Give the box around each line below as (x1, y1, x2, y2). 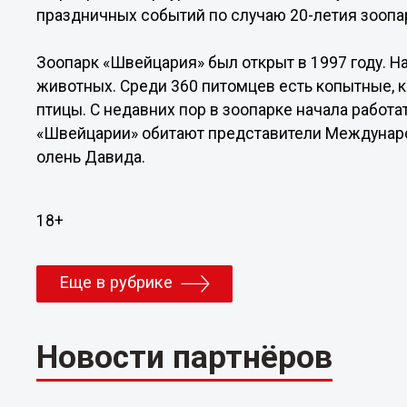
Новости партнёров (36, 337, 333, 376)
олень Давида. (36, 148, 146, 166)
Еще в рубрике (59, 272, 174, 293)
